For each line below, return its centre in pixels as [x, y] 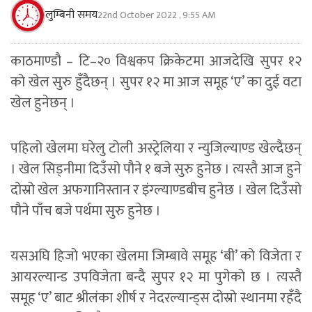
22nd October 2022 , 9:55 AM [156, 15]
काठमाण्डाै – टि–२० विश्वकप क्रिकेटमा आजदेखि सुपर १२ [156, 62]
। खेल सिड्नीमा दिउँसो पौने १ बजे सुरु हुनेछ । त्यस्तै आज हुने [156, 170]
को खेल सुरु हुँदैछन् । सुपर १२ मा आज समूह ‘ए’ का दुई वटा [156, 83]
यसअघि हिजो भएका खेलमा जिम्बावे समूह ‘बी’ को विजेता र [156, 257]
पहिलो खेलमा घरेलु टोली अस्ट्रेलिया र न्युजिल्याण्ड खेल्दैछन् [156, 149]
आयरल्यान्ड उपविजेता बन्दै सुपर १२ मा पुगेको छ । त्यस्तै [156, 278]
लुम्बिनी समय [71, 15]
